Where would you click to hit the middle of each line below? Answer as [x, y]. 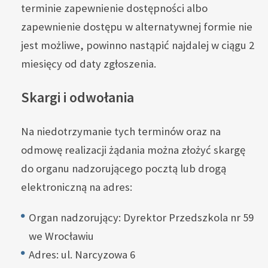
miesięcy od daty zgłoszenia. [89, 64]
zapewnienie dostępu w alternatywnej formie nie [137, 27]
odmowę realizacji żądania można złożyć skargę [133, 150]
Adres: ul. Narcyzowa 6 [82, 255]
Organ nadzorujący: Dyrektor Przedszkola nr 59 [141, 218]
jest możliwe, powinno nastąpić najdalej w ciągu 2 [138, 45]
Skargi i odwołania [77, 97]
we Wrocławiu [61, 236]
